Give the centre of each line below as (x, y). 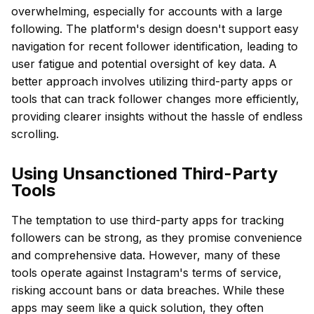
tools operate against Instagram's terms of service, (146, 273)
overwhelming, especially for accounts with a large (147, 11)
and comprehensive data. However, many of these (146, 255)
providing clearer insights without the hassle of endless (157, 116)
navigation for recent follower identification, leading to (155, 46)
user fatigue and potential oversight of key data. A (144, 64)
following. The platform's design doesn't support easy (155, 29)
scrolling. (35, 134)
